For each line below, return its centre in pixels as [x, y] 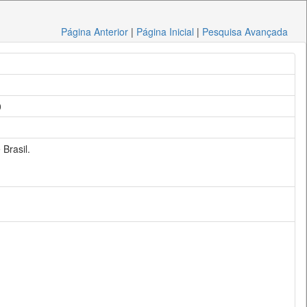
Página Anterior [95, 32]
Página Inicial [165, 32]
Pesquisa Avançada [245, 32]
